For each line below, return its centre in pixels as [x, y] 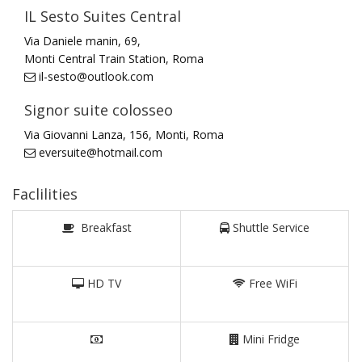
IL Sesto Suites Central [103, 16]
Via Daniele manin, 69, [82, 40]
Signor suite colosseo [99, 109]
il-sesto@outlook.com [95, 76]
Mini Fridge [269, 339]
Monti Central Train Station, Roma [114, 58]
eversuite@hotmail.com [99, 152]
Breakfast [103, 227]
